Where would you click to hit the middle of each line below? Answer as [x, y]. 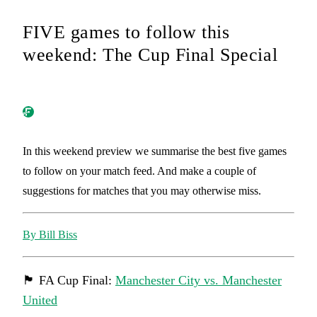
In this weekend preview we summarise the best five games [155, 151]
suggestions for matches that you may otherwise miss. [142, 191]
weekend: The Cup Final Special [150, 55]
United [40, 300]
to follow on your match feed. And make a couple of [139, 171]
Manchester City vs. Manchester [198, 280]
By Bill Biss [50, 235]
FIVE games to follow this [126, 32]
